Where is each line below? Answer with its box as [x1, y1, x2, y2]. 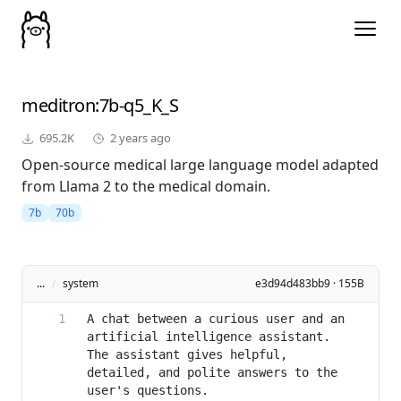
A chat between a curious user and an [87, 311, 345, 327]
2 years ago [110, 130, 171, 147]
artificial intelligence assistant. [87, 329, 330, 345]
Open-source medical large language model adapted [21, 155, 379, 175]
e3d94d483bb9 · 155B [255, 276, 364, 292]
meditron [21, 93, 95, 118]
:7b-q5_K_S [95, 93, 178, 118]
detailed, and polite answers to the [87, 365, 337, 380]
